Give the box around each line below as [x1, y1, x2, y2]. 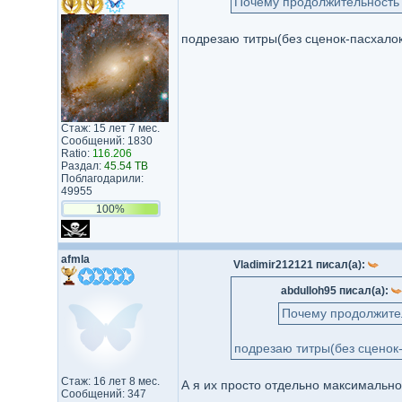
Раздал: [60, 160, 104, 172]
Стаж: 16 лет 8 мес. [60, 375, 160, 388]
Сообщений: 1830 [60, 135, 153, 147]
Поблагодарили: [60, 172, 144, 185]
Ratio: [60, 147, 92, 160]
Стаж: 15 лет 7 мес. [60, 122, 160, 135]
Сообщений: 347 [60, 388, 146, 400]
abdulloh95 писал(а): [280, 284, 391, 297]
